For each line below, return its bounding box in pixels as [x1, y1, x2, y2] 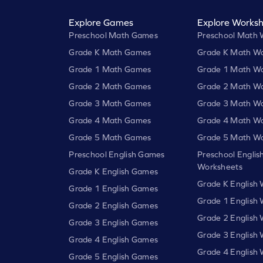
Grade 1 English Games [69, 183, 159, 193]
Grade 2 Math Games [69, 81, 151, 91]
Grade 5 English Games [69, 251, 159, 261]
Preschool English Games [69, 149, 165, 159]
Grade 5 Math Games [69, 132, 151, 142]
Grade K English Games [69, 166, 159, 176]
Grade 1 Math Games [69, 64, 151, 74]
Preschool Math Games [69, 30, 158, 40]
